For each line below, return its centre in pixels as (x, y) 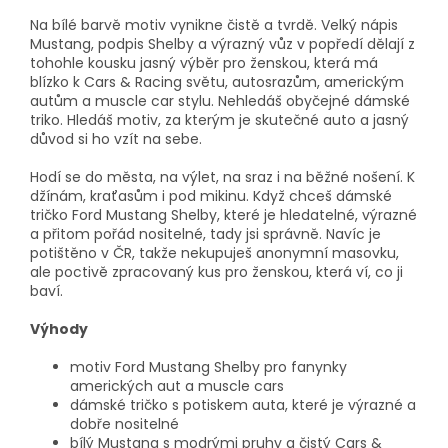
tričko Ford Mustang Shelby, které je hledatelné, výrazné (223, 214)
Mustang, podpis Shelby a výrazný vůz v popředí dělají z (222, 43)
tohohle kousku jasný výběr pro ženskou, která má (204, 62)
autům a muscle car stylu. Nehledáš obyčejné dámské (220, 100)
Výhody (59, 328)
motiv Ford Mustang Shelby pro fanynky (208, 366)
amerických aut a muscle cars (177, 385)
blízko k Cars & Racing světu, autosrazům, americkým (217, 81)
